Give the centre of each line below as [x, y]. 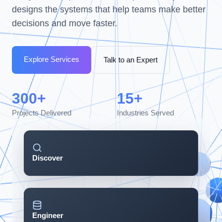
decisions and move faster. [65, 23]
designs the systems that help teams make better [109, 9]
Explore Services [52, 59]
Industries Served [145, 112]
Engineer [48, 215]
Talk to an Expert [131, 59]
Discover [48, 158]
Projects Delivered [42, 112]
